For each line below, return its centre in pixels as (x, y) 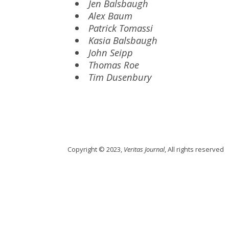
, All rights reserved (194, 149)
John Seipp (111, 52)
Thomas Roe (114, 65)
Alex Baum (111, 16)
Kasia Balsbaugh (123, 40)
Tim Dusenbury (120, 77)
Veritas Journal (144, 149)
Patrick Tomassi (121, 28)
